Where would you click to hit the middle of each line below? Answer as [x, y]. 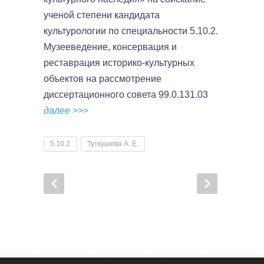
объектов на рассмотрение [103, 79]
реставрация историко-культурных [119, 63]
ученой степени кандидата [102, 15]
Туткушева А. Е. [113, 144]
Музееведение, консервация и [110, 47]
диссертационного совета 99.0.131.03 [126, 95]
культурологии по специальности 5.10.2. [131, 31]
